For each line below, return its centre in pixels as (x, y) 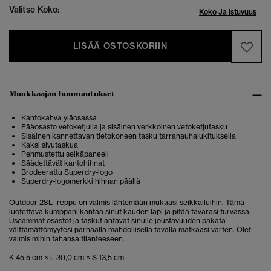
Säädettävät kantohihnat (63, 163)
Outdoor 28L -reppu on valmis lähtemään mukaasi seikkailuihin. (117, 203)
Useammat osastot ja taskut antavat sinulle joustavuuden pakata (117, 221)
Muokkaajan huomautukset (62, 94)
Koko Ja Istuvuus (228, 12)
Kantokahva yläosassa (59, 118)
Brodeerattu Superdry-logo (67, 172)
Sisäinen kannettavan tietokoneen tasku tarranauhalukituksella (129, 136)
